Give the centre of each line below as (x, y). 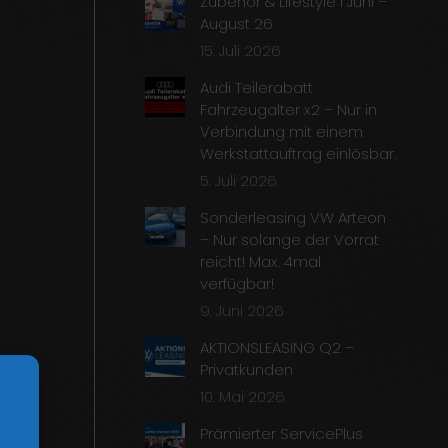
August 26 (237, 24)
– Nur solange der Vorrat (290, 240)
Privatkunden (247, 370)
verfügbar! (237, 284)
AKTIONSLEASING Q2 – (277, 348)
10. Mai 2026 (243, 397)
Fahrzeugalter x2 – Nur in (289, 110)
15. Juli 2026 (241, 51)
